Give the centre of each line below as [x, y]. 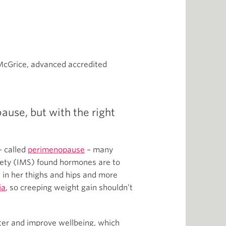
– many [99, 150]
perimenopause [56, 150]
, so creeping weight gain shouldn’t [69, 188]
